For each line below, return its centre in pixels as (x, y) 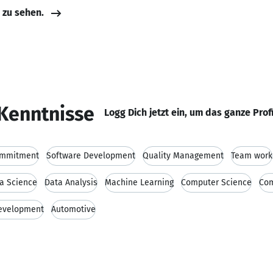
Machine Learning (139, 183)
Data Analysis (71, 183)
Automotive (73, 209)
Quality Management (183, 156)
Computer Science (216, 183)
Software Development (91, 156)
